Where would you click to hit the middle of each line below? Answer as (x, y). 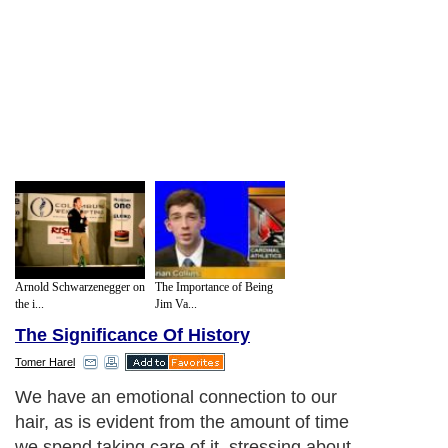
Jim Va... (176, 303)
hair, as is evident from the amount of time (182, 422)
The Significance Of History (132, 335)
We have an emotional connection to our (176, 397)
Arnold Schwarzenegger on (80, 286)
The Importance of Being (214, 286)
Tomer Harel (45, 362)
